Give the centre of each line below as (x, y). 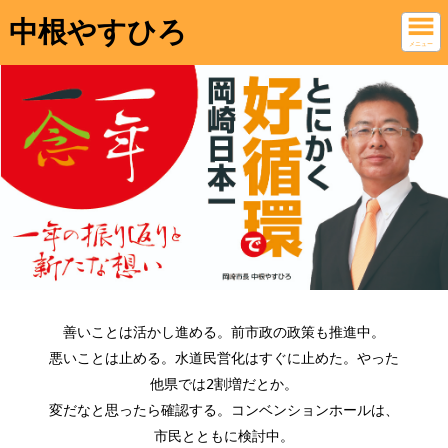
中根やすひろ (97, 31)
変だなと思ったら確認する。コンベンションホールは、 (223, 409)
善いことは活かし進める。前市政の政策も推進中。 (223, 331)
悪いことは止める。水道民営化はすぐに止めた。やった (223, 357)
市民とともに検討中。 (223, 435)
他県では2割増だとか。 (223, 383)
